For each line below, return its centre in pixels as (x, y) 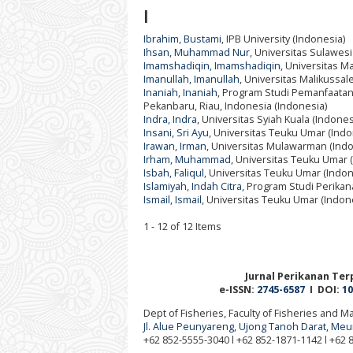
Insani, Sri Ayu (176, 132)
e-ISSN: (200, 290)
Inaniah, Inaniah (180, 92)
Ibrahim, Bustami (182, 39)
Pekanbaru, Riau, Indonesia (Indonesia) (235, 106)
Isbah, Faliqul (174, 173)
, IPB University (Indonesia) (283, 39)
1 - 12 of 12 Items (187, 226)
